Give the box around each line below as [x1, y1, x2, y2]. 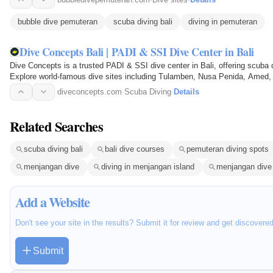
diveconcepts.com [57, 87, 122, 96]
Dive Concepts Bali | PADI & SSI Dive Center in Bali [19, 43, 255, 60]
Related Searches [10, 116, 104, 136]
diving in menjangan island [101, 162, 194, 172]
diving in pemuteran [188, 16, 257, 26]
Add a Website [15, 191, 90, 212]
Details [174, 87, 199, 96]
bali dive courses [105, 144, 165, 154]
